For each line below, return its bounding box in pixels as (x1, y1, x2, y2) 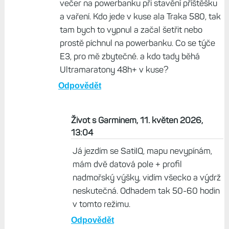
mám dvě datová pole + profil (72, 159, 182, 170)
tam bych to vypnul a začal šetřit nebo (59, 25, 202, 35)
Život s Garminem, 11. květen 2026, (71, 115, 203, 126)
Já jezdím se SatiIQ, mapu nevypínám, (72, 146, 212, 156)
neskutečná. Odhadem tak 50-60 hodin (72, 186, 220, 196)
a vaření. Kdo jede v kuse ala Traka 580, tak (59, 11, 221, 22)
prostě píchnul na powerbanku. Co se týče (59, 38, 215, 49)
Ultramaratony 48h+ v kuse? (59, 64, 168, 75)
